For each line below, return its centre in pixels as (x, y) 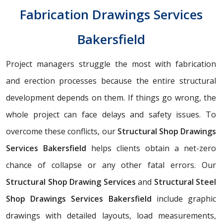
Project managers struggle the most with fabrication (111, 64)
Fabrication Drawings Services (111, 15)
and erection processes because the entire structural (111, 81)
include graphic (184, 199)
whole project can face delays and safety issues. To (111, 115)
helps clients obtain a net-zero (151, 148)
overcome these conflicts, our (62, 132)
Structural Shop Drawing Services (72, 182)
